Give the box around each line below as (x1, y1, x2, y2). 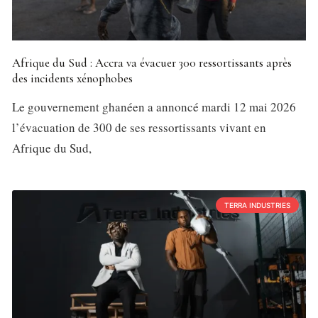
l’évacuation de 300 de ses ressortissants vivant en (12, 119, 266, 136)
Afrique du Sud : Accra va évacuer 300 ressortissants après (12, 55, 292, 71)
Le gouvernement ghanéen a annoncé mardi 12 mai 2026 (12, 99, 296, 116)
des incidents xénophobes (12, 71, 133, 87)
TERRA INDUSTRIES (224, 201, 290, 210)
